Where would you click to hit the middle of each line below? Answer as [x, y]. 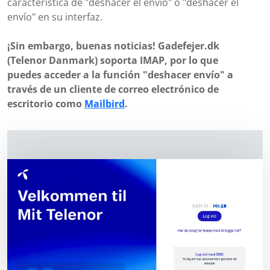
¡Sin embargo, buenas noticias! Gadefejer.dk [113, 46]
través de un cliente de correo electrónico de [113, 89]
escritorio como [46, 104]
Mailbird [105, 104]
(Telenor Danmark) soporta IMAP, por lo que [113, 60]
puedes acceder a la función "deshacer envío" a [120, 75]
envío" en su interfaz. [55, 17]
